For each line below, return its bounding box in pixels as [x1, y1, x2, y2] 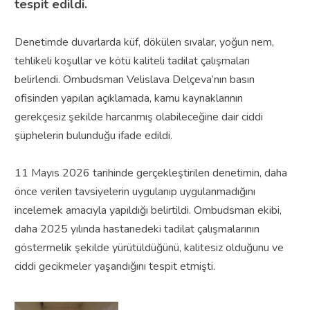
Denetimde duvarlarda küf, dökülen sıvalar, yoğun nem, [14, 34, 274, 50]
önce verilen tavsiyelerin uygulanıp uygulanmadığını [14, 183, 255, 199]
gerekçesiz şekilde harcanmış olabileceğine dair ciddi [14, 109, 263, 125]
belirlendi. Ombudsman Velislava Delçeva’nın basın [14, 71, 255, 87]
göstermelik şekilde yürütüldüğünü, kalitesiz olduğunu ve [14, 239, 284, 255]
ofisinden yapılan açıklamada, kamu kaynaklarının [14, 90, 243, 106]
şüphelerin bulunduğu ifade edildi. [14, 127, 172, 143]
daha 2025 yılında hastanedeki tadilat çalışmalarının [14, 221, 259, 237]
